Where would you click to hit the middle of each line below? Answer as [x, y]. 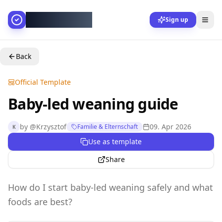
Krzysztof [51, 127]
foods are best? [40, 202]
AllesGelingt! [59, 20]
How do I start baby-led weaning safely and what [111, 187]
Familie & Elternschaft [108, 127]
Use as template [115, 141]
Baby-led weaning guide [93, 104]
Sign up [177, 20]
